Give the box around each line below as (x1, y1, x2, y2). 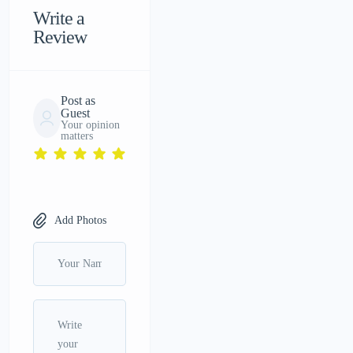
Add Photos (54, 214, 107, 227)
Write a (33, 8, 85, 29)
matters (60, 130, 93, 143)
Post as (60, 94, 95, 108)
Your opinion (60, 119, 120, 132)
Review (33, 27, 87, 48)
